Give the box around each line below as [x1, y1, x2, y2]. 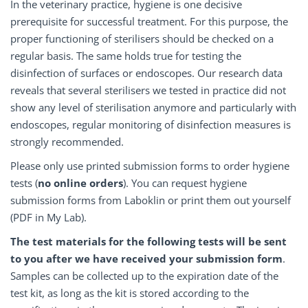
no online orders [38, 176, 123, 190]
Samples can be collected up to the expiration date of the [10, 269, 278, 283]
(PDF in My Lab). [10, 210, 87, 224]
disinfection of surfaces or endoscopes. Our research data [10, 66, 283, 80]
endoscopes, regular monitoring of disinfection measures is [10, 118, 291, 131]
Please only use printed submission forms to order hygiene [10, 159, 289, 173]
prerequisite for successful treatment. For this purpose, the [10, 14, 288, 28]
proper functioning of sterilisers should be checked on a [10, 32, 274, 45]
